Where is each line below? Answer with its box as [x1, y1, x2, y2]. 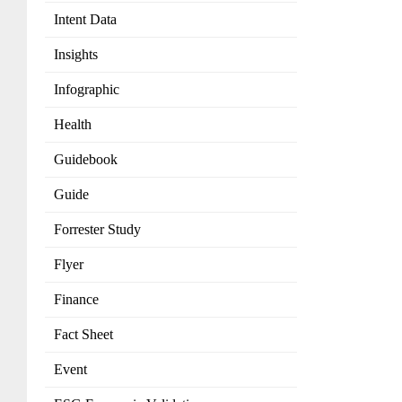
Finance [54, 292, 99, 308]
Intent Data [54, 12, 117, 28]
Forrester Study [54, 222, 141, 238]
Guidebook [54, 152, 118, 168]
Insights [54, 47, 98, 63]
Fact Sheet [54, 327, 113, 343]
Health [54, 117, 92, 133]
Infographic [54, 82, 119, 98]
